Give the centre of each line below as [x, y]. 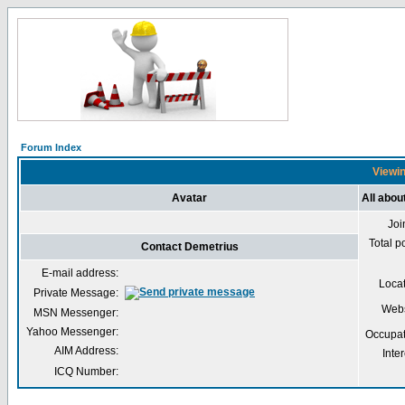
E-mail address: [80, 273]
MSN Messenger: [76, 313]
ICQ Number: [86, 372]
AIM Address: [86, 351]
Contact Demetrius [189, 247]
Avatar [189, 198]
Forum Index [51, 147]
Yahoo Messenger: [72, 332]
